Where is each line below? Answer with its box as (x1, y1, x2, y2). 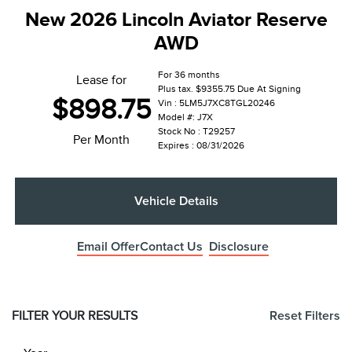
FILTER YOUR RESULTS (12, 309, 137, 324)
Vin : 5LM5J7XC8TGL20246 (157, 97, 275, 109)
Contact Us (140, 240, 203, 254)
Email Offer (77, 240, 140, 254)
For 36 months (157, 69, 220, 81)
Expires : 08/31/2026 (157, 140, 244, 152)
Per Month (73, 133, 130, 148)
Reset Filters (269, 310, 340, 323)
